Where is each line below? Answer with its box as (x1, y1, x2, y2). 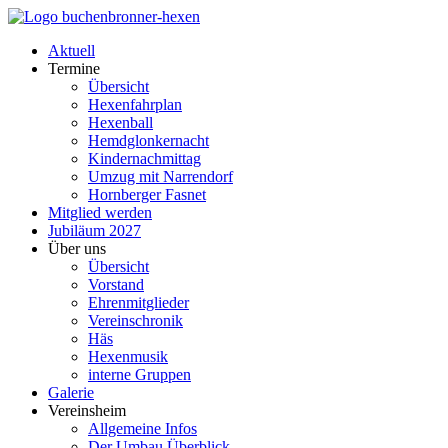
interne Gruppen (88, 366, 191, 383)
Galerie (48, 384, 94, 401)
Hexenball (88, 114, 153, 131)
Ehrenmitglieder (88, 294, 189, 311)
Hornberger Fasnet (88, 186, 206, 203)
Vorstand (88, 276, 144, 293)
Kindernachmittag (88, 150, 201, 167)
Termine (48, 60, 100, 77)
